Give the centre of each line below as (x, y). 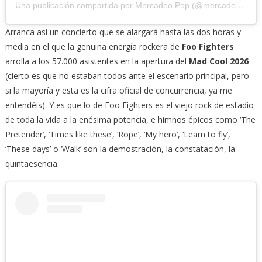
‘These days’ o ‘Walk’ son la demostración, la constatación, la (120, 149)
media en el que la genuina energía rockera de (93, 46)
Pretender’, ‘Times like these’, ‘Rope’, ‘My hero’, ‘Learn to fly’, (118, 134)
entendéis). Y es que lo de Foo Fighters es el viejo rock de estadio (129, 105)
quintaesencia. (32, 163)
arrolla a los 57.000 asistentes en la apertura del (97, 61)
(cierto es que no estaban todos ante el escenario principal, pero (127, 75)
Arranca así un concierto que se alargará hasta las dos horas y (123, 32)
